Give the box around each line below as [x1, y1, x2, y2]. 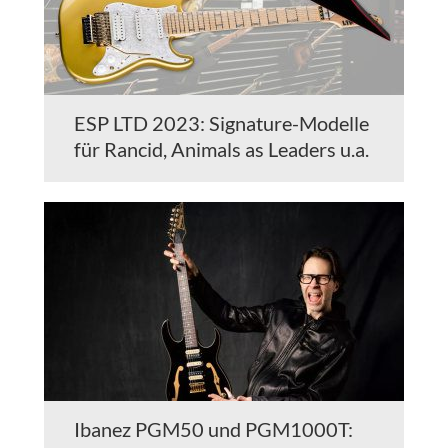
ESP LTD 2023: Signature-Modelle [74, 111, 369, 136]
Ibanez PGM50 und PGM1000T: [74, 417, 353, 442]
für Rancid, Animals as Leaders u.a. [74, 137, 369, 162]
